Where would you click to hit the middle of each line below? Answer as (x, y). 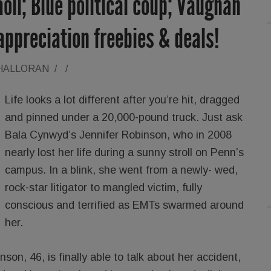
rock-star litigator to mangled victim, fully (103, 187)
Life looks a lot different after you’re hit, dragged (122, 100)
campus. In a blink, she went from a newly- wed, (121, 170)
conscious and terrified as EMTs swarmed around (124, 205)
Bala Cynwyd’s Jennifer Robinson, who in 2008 (118, 135)
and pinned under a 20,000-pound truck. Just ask (124, 117)
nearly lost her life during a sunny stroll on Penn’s (124, 152)
